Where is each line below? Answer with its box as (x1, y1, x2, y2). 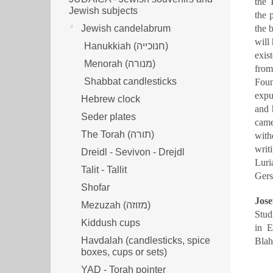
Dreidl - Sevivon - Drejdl (81, 146, 185, 157)
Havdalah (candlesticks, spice (81, 235, 210, 246)
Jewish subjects (69, 5, 138, 16)
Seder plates (81, 111, 136, 122)
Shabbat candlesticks (84, 76, 177, 87)
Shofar (81, 182, 110, 193)
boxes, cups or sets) (81, 246, 167, 257)
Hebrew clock (81, 93, 140, 104)
